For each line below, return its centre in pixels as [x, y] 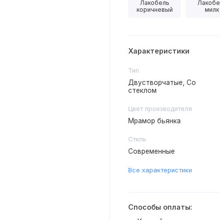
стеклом [142, 91]
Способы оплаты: [160, 207]
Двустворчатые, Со [162, 83]
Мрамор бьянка [154, 121]
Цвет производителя [160, 109]
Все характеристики [160, 170]
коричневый [154, 9]
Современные [151, 151]
